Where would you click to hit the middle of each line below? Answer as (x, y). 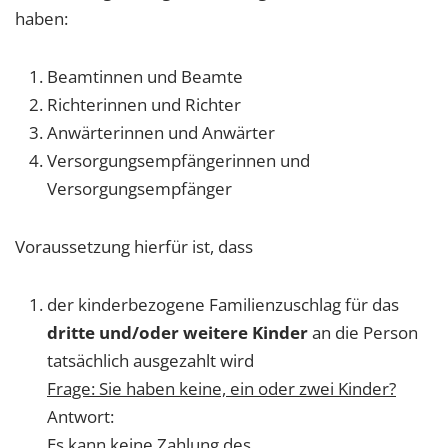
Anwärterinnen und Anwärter (161, 132)
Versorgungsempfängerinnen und (178, 160)
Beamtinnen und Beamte (145, 76)
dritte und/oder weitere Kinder (177, 332)
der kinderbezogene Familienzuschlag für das (223, 304)
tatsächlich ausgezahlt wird (150, 360)
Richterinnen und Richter (144, 104)
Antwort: (80, 416)
